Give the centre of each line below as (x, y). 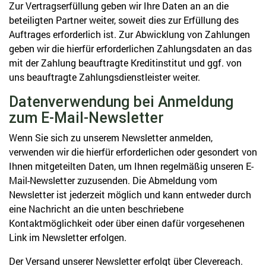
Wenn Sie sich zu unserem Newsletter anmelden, (111, 137)
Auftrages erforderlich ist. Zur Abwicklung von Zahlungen (129, 34)
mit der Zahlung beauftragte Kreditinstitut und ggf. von (125, 63)
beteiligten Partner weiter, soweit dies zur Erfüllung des (124, 20)
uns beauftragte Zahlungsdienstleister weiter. (104, 77)
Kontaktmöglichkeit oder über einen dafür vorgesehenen (127, 223)
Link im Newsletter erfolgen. (68, 237)
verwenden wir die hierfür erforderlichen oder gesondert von (133, 152)
